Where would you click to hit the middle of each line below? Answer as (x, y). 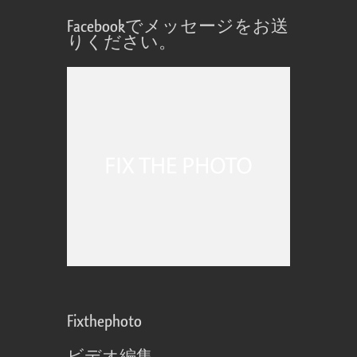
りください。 (122, 43)
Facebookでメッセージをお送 (178, 27)
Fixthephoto (104, 322)
